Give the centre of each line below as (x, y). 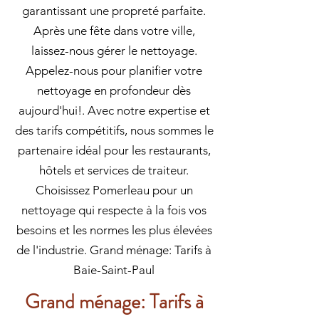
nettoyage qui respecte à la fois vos (114, 210)
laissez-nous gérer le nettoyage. (114, 51)
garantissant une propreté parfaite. (114, 11)
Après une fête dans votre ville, (114, 31)
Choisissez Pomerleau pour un (114, 190)
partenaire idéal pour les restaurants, (114, 150)
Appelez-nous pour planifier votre (114, 70)
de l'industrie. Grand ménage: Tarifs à (114, 250)
